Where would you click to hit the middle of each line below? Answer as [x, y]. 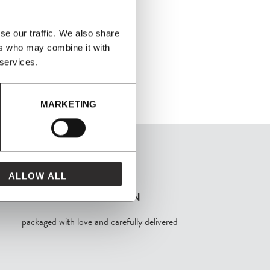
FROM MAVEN [100, 197]
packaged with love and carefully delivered [99, 221]
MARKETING [68, 104]
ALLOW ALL [37, 176]
